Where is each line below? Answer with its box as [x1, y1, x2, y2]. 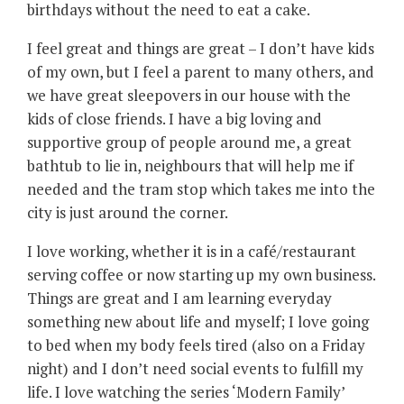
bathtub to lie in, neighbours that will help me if [27, 154, 353, 176]
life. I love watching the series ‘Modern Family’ [27, 381, 344, 402]
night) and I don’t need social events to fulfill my [27, 357, 363, 379]
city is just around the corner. [27, 201, 228, 223]
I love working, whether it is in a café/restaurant [27, 240, 356, 262]
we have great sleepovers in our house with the [27, 84, 351, 106]
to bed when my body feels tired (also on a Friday [27, 334, 365, 355]
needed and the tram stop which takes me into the [27, 178, 375, 199]
